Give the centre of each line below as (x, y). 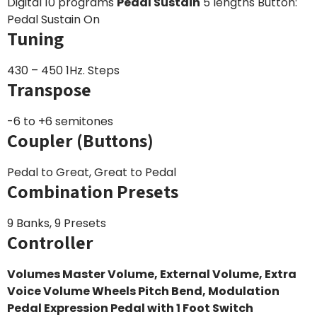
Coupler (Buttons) (80, 140)
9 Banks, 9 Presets (57, 223)
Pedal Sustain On (53, 19)
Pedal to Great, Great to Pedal (92, 172)
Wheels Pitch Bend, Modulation (186, 291)
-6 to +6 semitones (60, 121)
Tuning (35, 38)
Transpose (49, 89)
